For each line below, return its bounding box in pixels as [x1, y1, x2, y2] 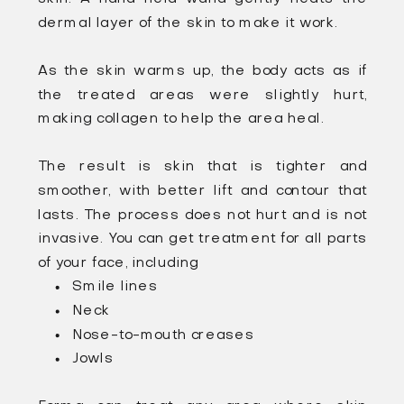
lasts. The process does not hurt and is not [38, 207, 368, 223]
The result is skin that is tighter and [38, 160, 368, 175]
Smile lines [72, 280, 159, 295]
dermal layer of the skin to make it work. [38, 16, 338, 31]
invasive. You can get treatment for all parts [38, 232, 368, 246]
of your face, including [38, 256, 199, 271]
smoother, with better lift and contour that [38, 184, 368, 198]
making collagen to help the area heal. [38, 112, 328, 126]
